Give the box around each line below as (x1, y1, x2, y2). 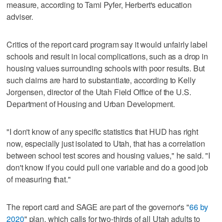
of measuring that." (6, 173, 71, 185)
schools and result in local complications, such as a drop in (6, 50, 208, 62)
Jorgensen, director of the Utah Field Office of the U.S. (6, 86, 191, 98)
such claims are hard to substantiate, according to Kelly (6, 74, 196, 86)
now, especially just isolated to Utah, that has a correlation (6, 137, 205, 149)
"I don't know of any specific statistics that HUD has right (6, 125, 199, 137)
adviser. (6, 10, 34, 22)
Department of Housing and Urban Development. (6, 98, 175, 110)
